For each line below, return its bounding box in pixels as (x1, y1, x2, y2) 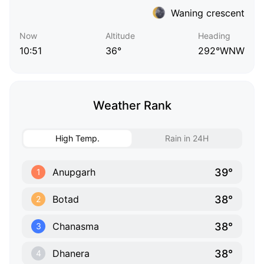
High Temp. (55, 133, 100, 144)
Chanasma (52, 220, 99, 233)
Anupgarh (52, 166, 95, 179)
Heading (198, 31, 230, 41)
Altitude (105, 31, 135, 41)
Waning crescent (171, 6, 245, 19)
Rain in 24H (164, 133, 209, 144)
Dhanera (52, 247, 90, 260)
